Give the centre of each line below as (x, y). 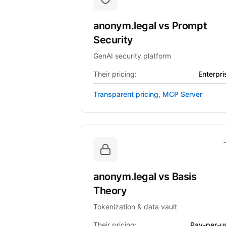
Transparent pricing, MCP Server (148, 94)
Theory (110, 191)
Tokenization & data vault (135, 207)
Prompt (189, 26)
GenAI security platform (132, 56)
